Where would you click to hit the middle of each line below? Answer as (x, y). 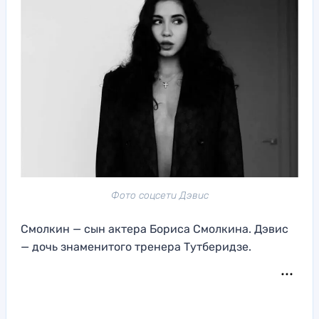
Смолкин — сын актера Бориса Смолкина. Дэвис (155, 229)
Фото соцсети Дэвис (159, 196)
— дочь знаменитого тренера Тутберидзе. (136, 247)
